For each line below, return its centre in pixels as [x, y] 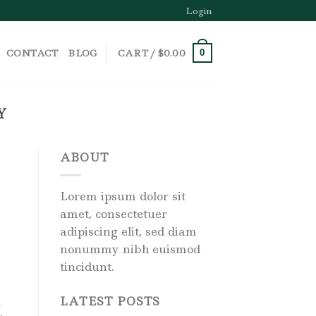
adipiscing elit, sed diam [128, 231]
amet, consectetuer [113, 213]
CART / [138, 53]
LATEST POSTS [110, 301]
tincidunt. [87, 266]
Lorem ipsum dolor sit [122, 196]
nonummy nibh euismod [130, 249]
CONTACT [32, 53]
